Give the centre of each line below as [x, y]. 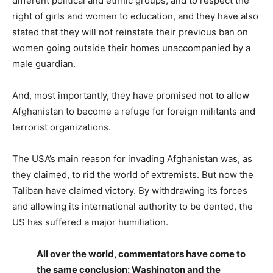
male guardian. [44, 63]
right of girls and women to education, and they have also [135, 16]
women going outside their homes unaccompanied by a [131, 48]
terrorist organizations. [62, 127]
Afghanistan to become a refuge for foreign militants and [134, 111]
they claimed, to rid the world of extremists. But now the [133, 174]
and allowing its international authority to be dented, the [133, 206]
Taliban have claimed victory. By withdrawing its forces [130, 190]
